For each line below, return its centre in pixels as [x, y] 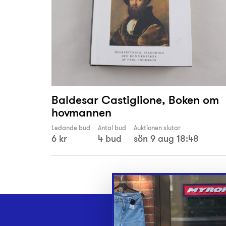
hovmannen [81, 112]
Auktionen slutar [157, 128]
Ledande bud [71, 128]
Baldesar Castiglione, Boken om [135, 100]
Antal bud [112, 128]
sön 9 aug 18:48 [166, 139]
